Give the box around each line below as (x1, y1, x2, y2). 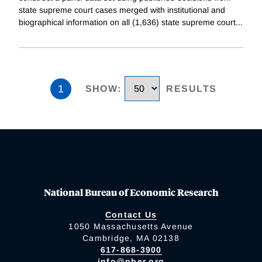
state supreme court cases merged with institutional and (19, 5, 225, 15)
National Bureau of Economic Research (43, 185, 219, 199)
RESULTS (166, 84, 217, 94)
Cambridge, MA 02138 (82, 233, 180, 243)
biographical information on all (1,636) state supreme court (19, 18, 236, 27)
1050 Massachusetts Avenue (68, 222, 194, 232)
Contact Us (105, 210, 157, 220)
